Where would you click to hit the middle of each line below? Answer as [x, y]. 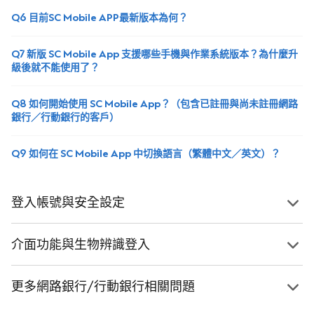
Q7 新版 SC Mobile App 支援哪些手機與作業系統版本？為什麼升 [155, 55]
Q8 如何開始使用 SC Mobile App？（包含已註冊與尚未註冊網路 [155, 104]
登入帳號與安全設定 [68, 203]
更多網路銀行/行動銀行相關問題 [103, 287]
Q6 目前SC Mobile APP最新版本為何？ [100, 18]
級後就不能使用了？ [55, 68]
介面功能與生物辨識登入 [81, 245]
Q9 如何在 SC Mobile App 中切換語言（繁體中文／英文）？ [146, 154]
